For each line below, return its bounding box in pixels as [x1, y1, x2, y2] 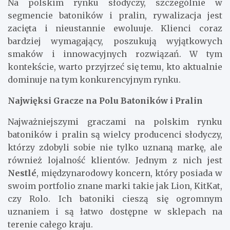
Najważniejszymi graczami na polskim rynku [8, 117, 222, 127]
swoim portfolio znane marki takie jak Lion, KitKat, [8, 181, 222, 191]
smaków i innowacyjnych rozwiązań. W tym [8, 49, 222, 60]
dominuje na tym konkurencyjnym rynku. [8, 74, 181, 85]
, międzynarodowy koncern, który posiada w [36, 168, 222, 179]
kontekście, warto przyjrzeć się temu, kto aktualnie [8, 62, 222, 72]
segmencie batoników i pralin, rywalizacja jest [8, 10, 222, 21]
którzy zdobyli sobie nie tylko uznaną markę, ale [8, 142, 222, 153]
